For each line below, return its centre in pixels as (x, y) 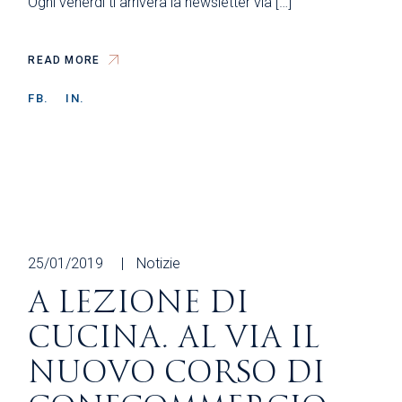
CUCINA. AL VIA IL (174, 338)
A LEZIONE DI (139, 303)
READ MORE (64, 61)
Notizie (159, 264)
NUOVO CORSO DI (177, 373)
